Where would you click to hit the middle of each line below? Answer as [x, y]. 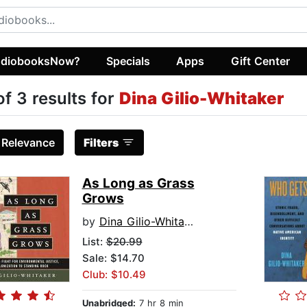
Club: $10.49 [114, 275]
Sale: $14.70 [113, 258]
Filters [101, 143]
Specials [128, 61]
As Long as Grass [138, 184]
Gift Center [260, 61]
